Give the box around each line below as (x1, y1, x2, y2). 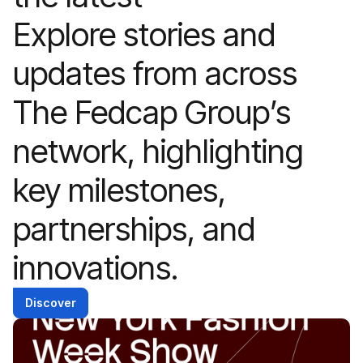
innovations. (13, 248, 178, 288)
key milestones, (13, 170, 226, 211)
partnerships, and (13, 209, 255, 250)
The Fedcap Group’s (13, 92, 291, 133)
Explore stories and (13, 15, 275, 55)
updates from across (13, 53, 297, 94)
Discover (25, 296, 76, 310)
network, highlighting (13, 131, 304, 172)
